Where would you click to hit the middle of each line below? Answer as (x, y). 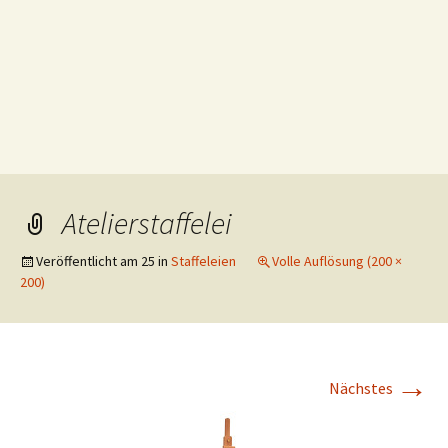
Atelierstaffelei (147, 223)
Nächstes (362, 388)
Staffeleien (203, 261)
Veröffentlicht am (88, 261)
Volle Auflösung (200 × (337, 261)
